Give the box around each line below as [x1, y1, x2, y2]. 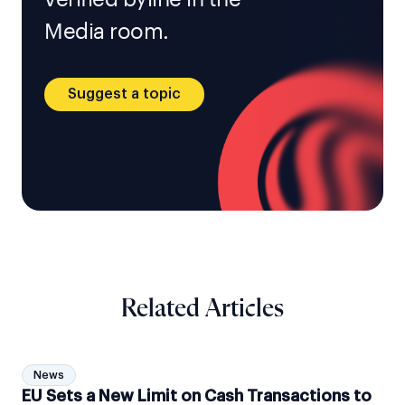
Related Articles [121, 296, 284, 322]
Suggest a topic [68, 87, 181, 102]
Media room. [44, 20, 169, 42]
